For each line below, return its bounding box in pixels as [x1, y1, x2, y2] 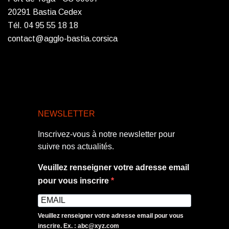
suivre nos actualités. [38, 142, 114, 151]
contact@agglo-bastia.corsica [8, 34, 118, 43]
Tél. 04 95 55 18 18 [8, 21, 78, 30]
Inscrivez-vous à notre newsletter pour [38, 130, 175, 139]
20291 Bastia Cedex [8, 8, 82, 17]
